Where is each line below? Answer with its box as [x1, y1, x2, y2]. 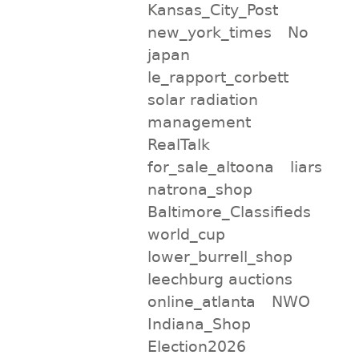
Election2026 [147, 337, 246, 355]
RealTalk [147, 135, 210, 153]
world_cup [147, 224, 225, 243]
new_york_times [147, 22, 272, 41]
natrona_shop [147, 179, 252, 198]
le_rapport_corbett [147, 67, 288, 86]
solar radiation [147, 90, 258, 108]
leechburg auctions [147, 269, 292, 288]
